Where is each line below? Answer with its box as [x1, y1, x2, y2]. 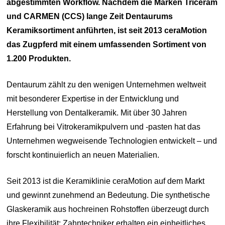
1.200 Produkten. [7, 54, 71, 63]
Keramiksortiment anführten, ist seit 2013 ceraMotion [7, 26, 207, 35]
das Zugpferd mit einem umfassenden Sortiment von [7, 40, 207, 49]
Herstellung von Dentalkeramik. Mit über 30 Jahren [7, 108, 187, 118]
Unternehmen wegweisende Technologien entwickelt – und [7, 137, 217, 146]
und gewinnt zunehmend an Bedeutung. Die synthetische [7, 191, 210, 200]
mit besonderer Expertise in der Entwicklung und [7, 94, 179, 103]
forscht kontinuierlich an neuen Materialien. [7, 151, 160, 160]
